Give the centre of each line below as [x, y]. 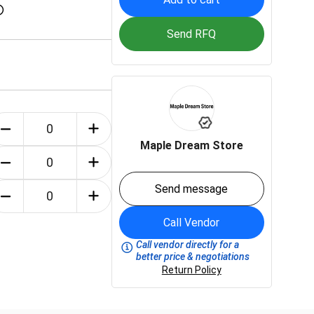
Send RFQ [192, 34]
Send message [192, 189]
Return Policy [191, 270]
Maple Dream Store [191, 145]
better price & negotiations [193, 257]
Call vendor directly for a [188, 245]
